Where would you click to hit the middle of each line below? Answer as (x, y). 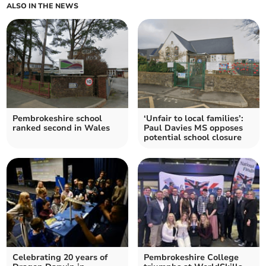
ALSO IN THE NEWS (43, 6)
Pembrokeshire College (191, 258)
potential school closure (193, 138)
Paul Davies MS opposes (193, 128)
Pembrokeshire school (58, 119)
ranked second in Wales (61, 128)
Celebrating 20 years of (60, 258)
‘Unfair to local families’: (194, 119)
